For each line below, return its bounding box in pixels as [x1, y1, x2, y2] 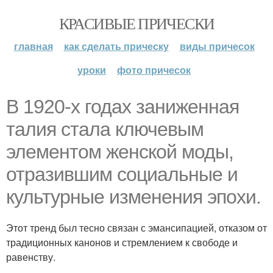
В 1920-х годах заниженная [6, 96, 239, 118]
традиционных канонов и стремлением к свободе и [6, 235, 238, 249]
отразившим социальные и [6, 163, 238, 185]
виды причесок [179, 39, 255, 53]
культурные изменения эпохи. [6, 186, 261, 208]
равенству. [6, 250, 55, 264]
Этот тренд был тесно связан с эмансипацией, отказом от [6, 221, 267, 235]
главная [13, 39, 53, 53]
